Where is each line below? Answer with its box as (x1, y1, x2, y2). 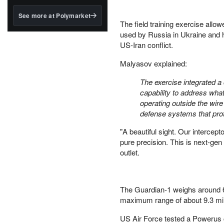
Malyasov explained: (120, 58, 187, 68)
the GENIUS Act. (13, 6, 64, 15)
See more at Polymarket (18, 11, 91, 20)
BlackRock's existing (13, 24, 77, 33)
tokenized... (13, 33, 49, 42)
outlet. (120, 147, 139, 157)
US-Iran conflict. (120, 39, 173, 50)
